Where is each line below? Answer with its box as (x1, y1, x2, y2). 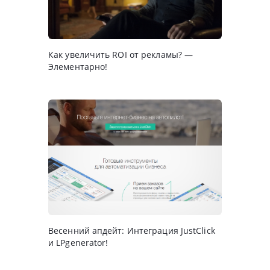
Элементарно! (48, 61, 108, 73)
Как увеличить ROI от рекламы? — (48, 49, 193, 61)
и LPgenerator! (48, 237, 108, 249)
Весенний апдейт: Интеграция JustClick (48, 225, 215, 237)
